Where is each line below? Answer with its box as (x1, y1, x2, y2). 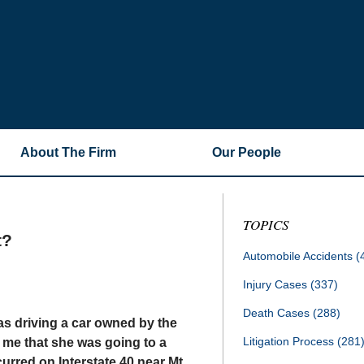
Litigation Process (243, 335, 337, 348)
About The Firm (20, 145, 116, 159)
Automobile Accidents (243, 249, 356, 262)
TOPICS (243, 215, 289, 234)
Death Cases (243, 306, 313, 319)
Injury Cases (243, 278, 310, 291)
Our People (212, 145, 281, 159)
